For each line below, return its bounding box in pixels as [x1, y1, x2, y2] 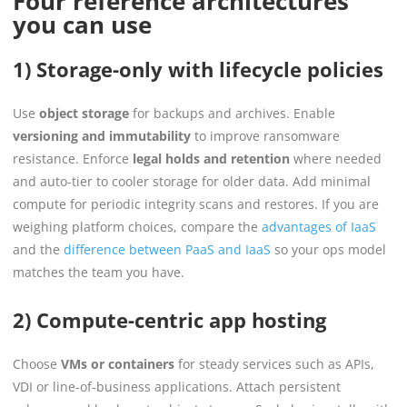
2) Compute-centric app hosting [13, 305, 326, 333]
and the [13, 240, 60, 258]
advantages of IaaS [258, 217, 376, 235]
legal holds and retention [133, 149, 290, 167]
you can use [13, 7, 152, 41]
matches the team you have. [13, 263, 184, 281]
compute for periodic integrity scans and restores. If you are [13, 194, 379, 213]
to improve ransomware [191, 126, 340, 144]
